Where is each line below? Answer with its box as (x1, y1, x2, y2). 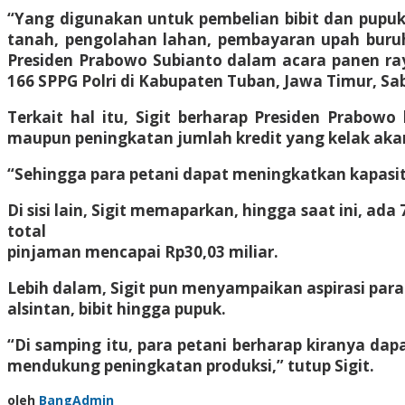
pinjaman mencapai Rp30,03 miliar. (7, 240, 278, 262)
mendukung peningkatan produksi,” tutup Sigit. (7, 354, 374, 376)
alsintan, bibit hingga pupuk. (7, 297, 226, 319)
